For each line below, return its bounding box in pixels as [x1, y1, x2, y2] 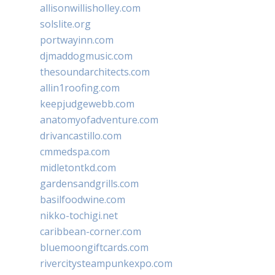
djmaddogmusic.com [40, 48, 133, 63]
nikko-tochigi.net [40, 208, 118, 222]
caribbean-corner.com [40, 224, 141, 238]
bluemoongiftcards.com [40, 240, 149, 254]
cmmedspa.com [40, 144, 110, 158]
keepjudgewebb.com [40, 96, 134, 110]
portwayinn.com [40, 33, 114, 47]
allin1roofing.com [40, 80, 120, 95]
